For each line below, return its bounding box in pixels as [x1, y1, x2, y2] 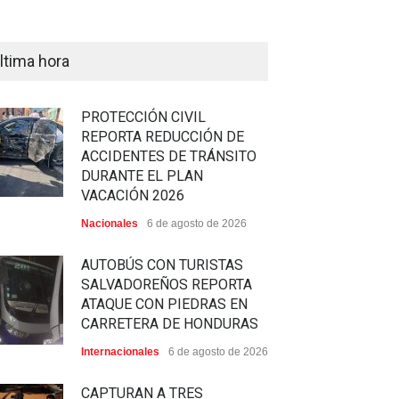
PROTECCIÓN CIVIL [81, 109, 206, 126]
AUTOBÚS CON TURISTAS [81, 256, 243, 274]
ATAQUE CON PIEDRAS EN [81, 296, 248, 313]
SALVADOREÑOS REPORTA [81, 276, 252, 294]
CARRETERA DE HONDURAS [81, 315, 258, 333]
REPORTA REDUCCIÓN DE [81, 128, 244, 146]
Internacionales [81, 346, 159, 359]
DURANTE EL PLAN [81, 167, 203, 185]
